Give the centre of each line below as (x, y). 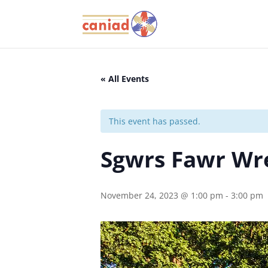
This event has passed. (155, 121)
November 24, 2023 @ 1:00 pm (162, 195)
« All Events (125, 79)
